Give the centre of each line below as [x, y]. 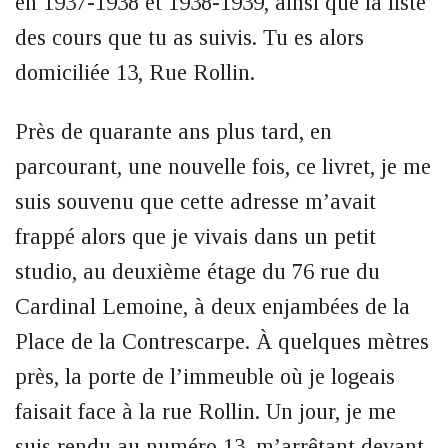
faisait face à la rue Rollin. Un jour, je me [205, 411]
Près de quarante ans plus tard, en [173, 131]
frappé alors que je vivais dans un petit [195, 236]
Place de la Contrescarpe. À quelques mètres [222, 341]
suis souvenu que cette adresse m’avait [195, 201]
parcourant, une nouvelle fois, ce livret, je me [223, 166]
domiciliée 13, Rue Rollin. [135, 72]
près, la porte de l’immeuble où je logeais [205, 376]
